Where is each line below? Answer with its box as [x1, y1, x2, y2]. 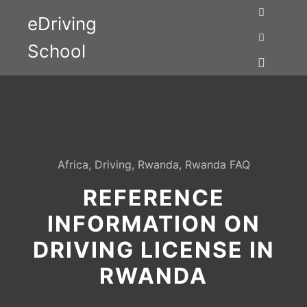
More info [260, 49, 304, 60]
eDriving [27, 13, 97, 34]
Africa [57, 158, 88, 171]
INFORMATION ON [47, 210, 260, 237]
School [27, 40, 86, 62]
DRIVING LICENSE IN [32, 236, 275, 263]
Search [260, 24, 290, 36]
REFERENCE [82, 184, 225, 211]
